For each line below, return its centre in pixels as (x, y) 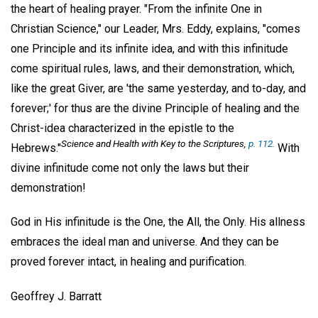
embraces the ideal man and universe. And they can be (145, 242)
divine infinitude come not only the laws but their (130, 168)
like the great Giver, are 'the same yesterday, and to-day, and (158, 88)
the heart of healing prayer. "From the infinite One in (136, 9)
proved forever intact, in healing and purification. (128, 262)
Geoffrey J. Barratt (56, 297)
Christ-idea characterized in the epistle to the (122, 128)
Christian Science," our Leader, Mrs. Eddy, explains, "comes (155, 28)
